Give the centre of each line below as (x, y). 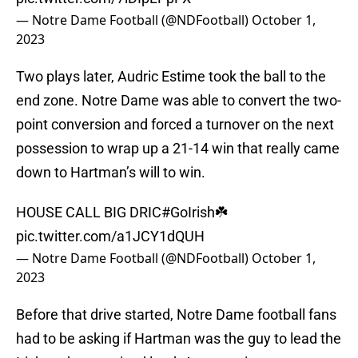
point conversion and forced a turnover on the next (175, 125)
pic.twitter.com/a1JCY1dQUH (110, 237)
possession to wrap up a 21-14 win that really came (178, 149)
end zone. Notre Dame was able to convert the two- (179, 101)
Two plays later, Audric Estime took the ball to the (171, 77)
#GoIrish (188, 213)
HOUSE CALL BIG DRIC (89, 213)
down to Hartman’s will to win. (111, 173)
